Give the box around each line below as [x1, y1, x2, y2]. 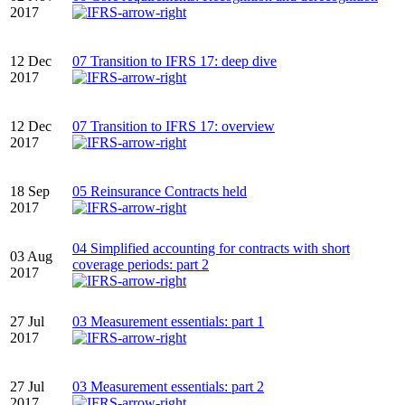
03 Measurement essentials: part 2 [72, 379, 264, 395]
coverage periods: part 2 [72, 257, 209, 273]
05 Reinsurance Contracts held [72, 184, 247, 200]
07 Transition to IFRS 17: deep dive [72, 53, 277, 70]
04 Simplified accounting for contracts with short [72, 240, 350, 257]
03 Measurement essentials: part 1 [72, 314, 264, 330]
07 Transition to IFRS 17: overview [72, 118, 275, 135]
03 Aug [10, 249, 52, 265]
